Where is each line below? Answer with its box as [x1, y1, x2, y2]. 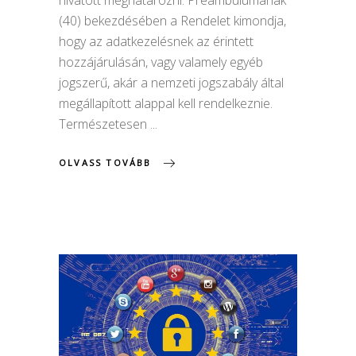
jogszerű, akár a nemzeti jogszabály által [59, 74, 284, 92]
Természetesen [59, 115, 150, 133]
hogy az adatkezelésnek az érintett [59, 33, 253, 51]
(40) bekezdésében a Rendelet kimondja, [59, 12, 286, 30]
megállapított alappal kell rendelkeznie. [59, 95, 273, 113]
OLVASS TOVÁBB [59, 156, 152, 168]
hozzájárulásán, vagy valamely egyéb [59, 53, 263, 72]
